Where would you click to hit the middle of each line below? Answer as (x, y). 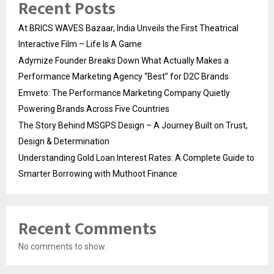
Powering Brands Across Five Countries (94, 109)
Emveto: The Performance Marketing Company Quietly (124, 93)
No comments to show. (62, 247)
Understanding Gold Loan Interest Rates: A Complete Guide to (136, 158)
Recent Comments (87, 229)
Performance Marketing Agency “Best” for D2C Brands (124, 77)
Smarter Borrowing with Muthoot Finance (98, 174)
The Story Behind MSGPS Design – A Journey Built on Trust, (133, 126)
